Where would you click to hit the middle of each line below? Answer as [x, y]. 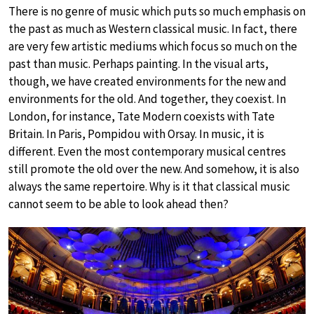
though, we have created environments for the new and [148, 81]
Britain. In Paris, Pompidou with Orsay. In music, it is [136, 134]
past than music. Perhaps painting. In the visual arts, [138, 64]
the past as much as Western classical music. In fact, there [153, 29]
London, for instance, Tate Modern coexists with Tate [142, 116]
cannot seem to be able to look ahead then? [118, 204]
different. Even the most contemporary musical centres [147, 151]
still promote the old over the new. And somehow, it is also [154, 169]
